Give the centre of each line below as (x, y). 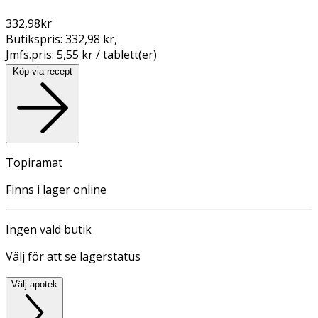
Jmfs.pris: (31, 54)
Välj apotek (34, 284)
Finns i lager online (56, 189)
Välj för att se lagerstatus (73, 256)
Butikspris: (35, 39)
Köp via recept (43, 71)
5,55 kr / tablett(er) (107, 54)
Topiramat (34, 162)
